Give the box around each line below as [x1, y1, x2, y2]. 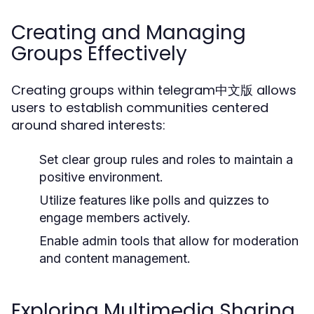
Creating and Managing [11, 19, 246, 46]
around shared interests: [11, 116, 165, 134]
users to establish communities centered [11, 99, 268, 116]
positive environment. [39, 170, 163, 184]
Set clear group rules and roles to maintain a [39, 152, 293, 167]
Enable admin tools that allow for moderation [39, 233, 299, 248]
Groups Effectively [11, 40, 187, 67]
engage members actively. [39, 210, 191, 225]
